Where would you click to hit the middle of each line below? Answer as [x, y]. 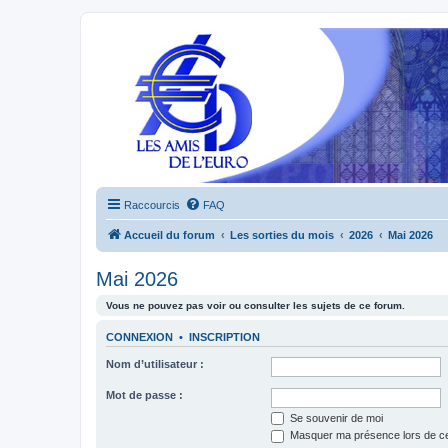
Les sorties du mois [282, 235]
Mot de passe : [144, 394]
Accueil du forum [169, 235]
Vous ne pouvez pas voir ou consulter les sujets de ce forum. [255, 305]
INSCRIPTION [224, 337]
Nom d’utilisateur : [155, 363]
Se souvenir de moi [335, 417]
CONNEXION [139, 337]
